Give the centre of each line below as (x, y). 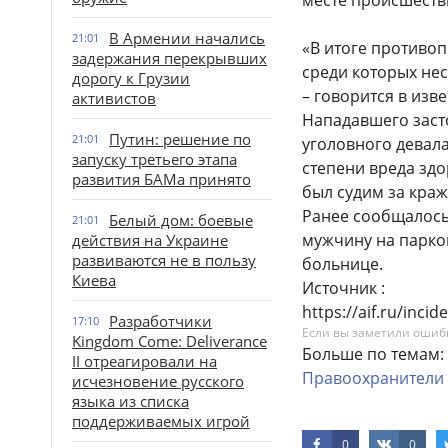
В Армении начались (187, 38)
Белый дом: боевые (181, 220)
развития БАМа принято (161, 179)
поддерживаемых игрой (161, 421)
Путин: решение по (180, 139)
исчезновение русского (158, 381)
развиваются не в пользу (164, 260)
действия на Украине (150, 240)
